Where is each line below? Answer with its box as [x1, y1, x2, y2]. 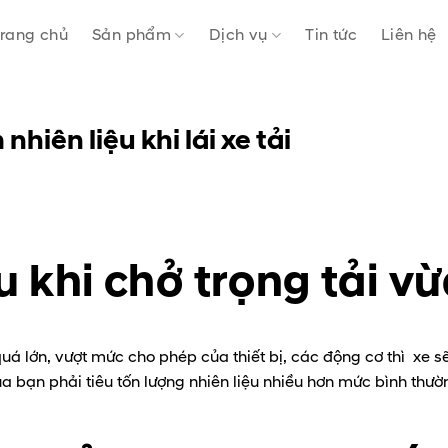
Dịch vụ [208, 25, 268, 45]
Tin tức [305, 25, 358, 45]
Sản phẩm [92, 25, 172, 45]
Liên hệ [381, 25, 437, 45]
